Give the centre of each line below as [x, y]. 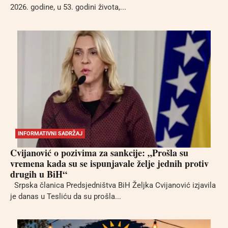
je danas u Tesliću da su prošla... [66, 196]
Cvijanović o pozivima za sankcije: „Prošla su [99, 152]
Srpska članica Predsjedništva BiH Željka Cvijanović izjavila [113, 185]
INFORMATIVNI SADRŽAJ [50, 133]
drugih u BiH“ [39, 174]
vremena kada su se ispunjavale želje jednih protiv [109, 163]
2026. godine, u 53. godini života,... [68, 7]
